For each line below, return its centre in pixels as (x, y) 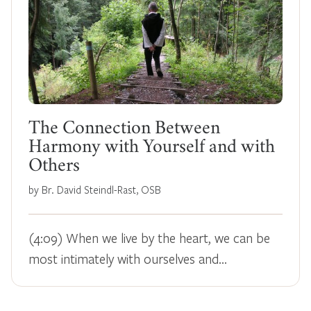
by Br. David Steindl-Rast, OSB (95, 189)
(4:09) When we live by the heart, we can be (149, 237)
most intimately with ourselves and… (128, 258)
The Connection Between (124, 129)
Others (54, 167)
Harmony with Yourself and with (152, 148)
